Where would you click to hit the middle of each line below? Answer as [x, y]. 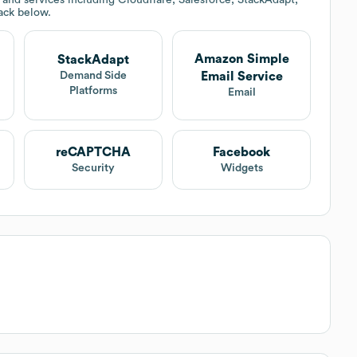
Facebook [242, 152]
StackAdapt [93, 60]
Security [93, 168]
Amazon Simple [241, 59]
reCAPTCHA [93, 152]
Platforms [93, 91]
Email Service [241, 76]
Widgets [241, 168]
